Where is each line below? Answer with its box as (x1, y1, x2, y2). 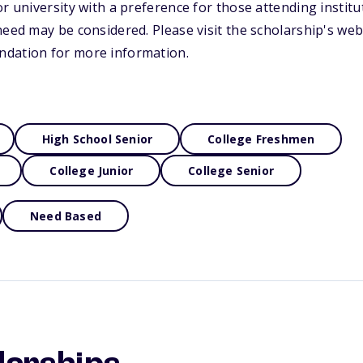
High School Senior (41, 131, 153, 147)
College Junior (49, 163, 134, 178)
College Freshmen (207, 131, 315, 147)
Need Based (30, 208, 101, 224)
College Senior (188, 163, 275, 178)
